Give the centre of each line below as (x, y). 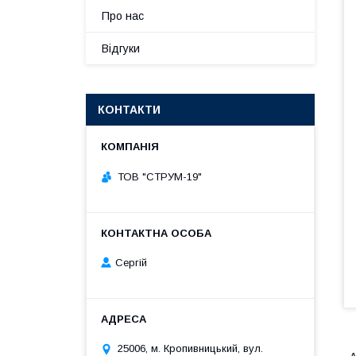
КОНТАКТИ (129, 110)
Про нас (123, 16)
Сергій (131, 263)
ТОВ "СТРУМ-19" (160, 176)
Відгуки (121, 48)
